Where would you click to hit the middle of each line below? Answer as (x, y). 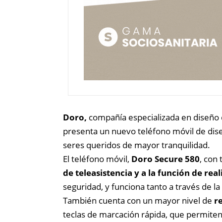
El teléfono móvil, (97, 159)
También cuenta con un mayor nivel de (139, 200)
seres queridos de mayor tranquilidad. (137, 145)
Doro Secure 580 (166, 159)
